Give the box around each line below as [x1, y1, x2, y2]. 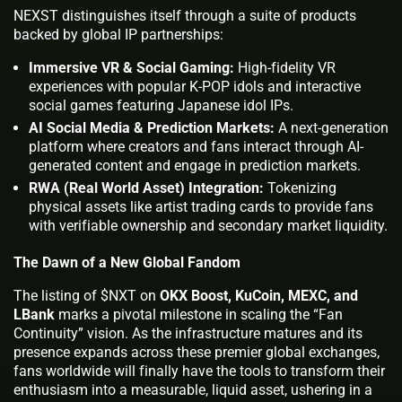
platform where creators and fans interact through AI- [29, 137, 363, 155]
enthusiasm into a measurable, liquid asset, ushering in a [13, 380, 372, 398]
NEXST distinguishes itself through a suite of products [13, 6, 356, 24]
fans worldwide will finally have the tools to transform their [13, 362, 385, 380]
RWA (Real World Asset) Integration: [29, 179, 264, 197]
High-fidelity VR [234, 58, 336, 76]
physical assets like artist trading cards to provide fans [29, 197, 373, 215]
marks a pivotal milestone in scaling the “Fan [58, 305, 343, 323]
